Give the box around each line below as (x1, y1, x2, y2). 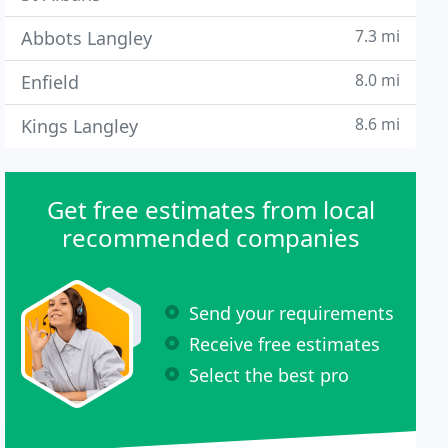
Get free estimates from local (46, 193, 375, 226)
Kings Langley (21, 114, 139, 138)
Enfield (21, 70, 80, 94)
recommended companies (61, 221, 360, 254)
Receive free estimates (189, 331, 381, 356)
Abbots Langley (21, 26, 153, 50)
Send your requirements (189, 300, 395, 325)
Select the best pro (189, 362, 350, 387)
